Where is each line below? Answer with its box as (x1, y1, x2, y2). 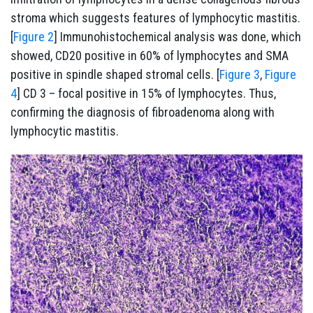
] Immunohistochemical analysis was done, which (54, 29, 301, 45)
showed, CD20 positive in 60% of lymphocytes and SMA (10, 48, 289, 64)
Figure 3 (219, 67, 260, 82)
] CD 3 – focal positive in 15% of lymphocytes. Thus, (17, 86, 276, 101)
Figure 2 (13, 29, 54, 45)
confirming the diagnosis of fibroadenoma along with (10, 105, 275, 120)
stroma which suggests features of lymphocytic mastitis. (10, 10, 300, 26)
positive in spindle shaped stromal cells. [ (10, 67, 219, 82)
